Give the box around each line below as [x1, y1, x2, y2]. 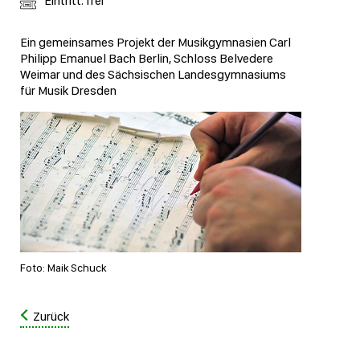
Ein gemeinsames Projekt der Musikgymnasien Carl [20, 35, 291, 51]
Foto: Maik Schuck [20, 261, 106, 275]
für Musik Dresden [20, 83, 117, 99]
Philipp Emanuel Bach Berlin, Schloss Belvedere [20, 51, 273, 67]
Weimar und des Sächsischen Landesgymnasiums [20, 67, 286, 83]
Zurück [33, 309, 69, 325]
